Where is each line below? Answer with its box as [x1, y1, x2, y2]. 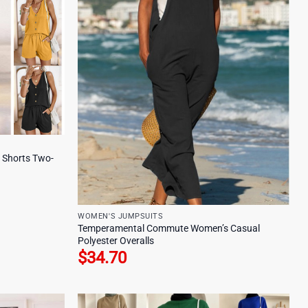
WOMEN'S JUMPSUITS [78, 211, 164, 221]
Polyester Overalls [78, 234, 155, 247]
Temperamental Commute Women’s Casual [78, 222, 261, 234]
